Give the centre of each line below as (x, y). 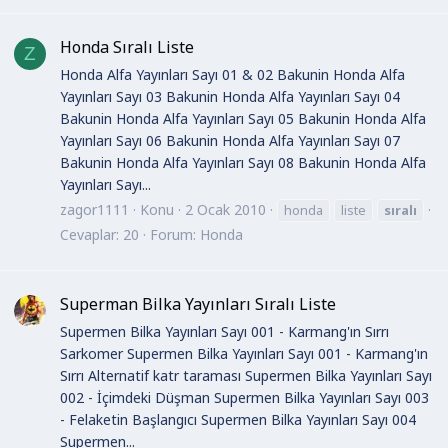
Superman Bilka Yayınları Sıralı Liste (198, 304)
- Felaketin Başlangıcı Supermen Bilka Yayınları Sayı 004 (238, 419)
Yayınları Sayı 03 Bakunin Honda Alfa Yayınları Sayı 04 (230, 96)
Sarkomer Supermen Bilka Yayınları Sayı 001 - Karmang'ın (244, 353)
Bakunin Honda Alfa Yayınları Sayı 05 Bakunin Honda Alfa (243, 118)
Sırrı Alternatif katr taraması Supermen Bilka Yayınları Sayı (246, 375)
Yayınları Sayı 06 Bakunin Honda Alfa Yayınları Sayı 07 (230, 140)
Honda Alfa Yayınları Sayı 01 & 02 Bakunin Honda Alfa (232, 74)
